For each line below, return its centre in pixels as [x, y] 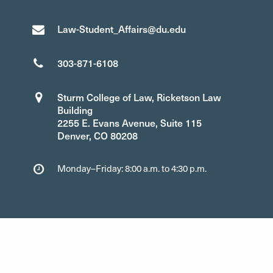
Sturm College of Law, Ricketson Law [139, 97]
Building [75, 110]
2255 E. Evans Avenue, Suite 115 [129, 122]
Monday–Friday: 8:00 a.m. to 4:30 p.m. [132, 168]
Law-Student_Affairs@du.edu [122, 29]
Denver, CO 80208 [97, 135]
